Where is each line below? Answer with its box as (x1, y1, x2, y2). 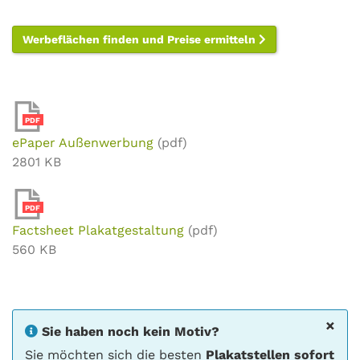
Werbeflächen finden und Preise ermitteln (22, 33, 259, 46)
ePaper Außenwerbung (12, 135, 153, 150)
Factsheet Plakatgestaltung (12, 223, 184, 238)
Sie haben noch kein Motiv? (42, 324, 219, 339)
